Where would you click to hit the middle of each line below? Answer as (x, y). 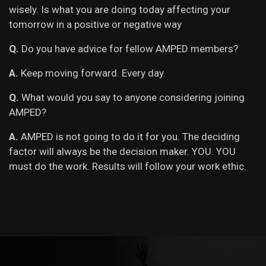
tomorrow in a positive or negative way (95, 24)
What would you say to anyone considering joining (132, 97)
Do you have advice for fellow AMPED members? (129, 48)
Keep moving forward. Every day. (93, 73)
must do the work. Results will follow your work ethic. (128, 166)
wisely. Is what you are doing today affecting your (120, 9)
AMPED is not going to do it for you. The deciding (130, 136)
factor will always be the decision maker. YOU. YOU (122, 151)
